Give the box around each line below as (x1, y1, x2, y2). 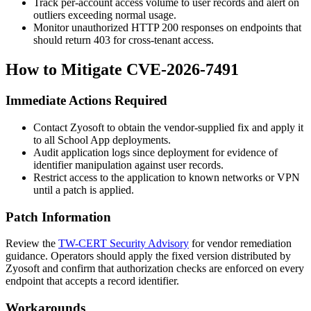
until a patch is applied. (33, 183, 134, 196)
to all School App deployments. (33, 133, 171, 146)
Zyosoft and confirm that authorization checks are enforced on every (6, 262, 304, 275)
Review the (6, 237, 58, 250)
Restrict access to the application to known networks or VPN (33, 171, 300, 183)
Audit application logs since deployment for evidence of (33, 146, 278, 158)
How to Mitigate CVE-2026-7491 (6, 60, 239, 79)
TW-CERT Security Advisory (58, 237, 189, 250)
